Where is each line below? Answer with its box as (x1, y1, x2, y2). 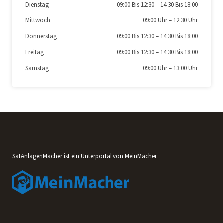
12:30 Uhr (173, 16, 198, 25)
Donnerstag (25, 32, 57, 40)
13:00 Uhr (173, 63, 198, 72)
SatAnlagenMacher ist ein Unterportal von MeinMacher (12, 151, 157, 160)
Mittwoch (25, 16, 50, 25)
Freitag (25, 47, 44, 56)
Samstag (25, 63, 49, 72)
